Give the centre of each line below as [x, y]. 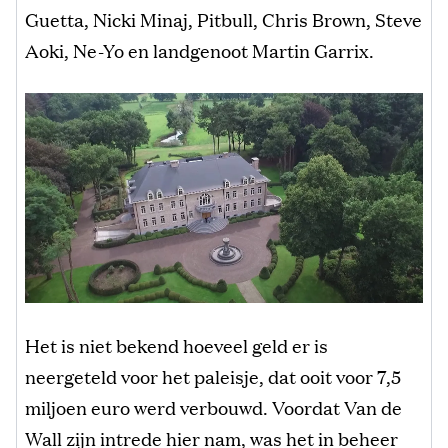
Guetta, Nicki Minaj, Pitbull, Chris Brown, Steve [223, 18]
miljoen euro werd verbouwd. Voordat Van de [213, 407]
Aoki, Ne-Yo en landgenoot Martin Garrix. [199, 49]
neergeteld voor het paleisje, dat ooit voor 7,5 [213, 376]
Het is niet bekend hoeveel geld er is [176, 345]
